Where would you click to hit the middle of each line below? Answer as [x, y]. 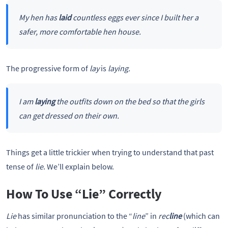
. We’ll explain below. [79, 166]
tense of [21, 166]
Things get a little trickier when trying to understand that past [110, 152]
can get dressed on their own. [69, 115]
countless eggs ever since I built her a [135, 17]
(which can [201, 216]
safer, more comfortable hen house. [80, 31]
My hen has [38, 17]
